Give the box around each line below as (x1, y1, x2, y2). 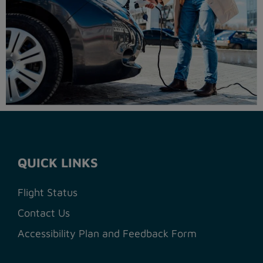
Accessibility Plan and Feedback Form (18, 227, 197, 240)
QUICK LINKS (18, 155, 98, 170)
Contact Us (18, 207, 70, 219)
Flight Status (18, 186, 77, 198)
